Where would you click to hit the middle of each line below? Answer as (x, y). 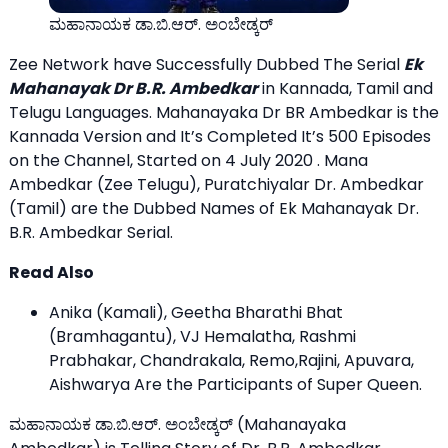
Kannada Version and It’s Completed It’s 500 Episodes (220, 136)
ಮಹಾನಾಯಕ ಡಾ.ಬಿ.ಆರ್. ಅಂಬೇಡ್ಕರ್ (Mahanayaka (177, 424)
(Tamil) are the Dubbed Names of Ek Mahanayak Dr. (214, 208)
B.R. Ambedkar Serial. (91, 232)
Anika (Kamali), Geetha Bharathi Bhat (196, 312)
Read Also (51, 272)
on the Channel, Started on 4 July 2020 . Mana (188, 160)
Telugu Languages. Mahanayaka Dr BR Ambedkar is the (224, 112)
